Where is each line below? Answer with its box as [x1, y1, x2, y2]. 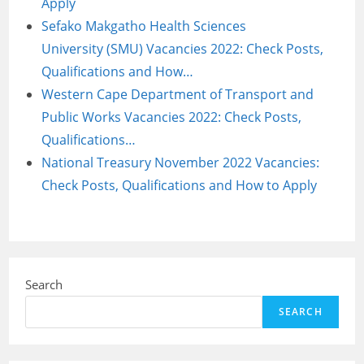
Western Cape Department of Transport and [41, 85, 314, 104]
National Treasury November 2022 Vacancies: [41, 154, 320, 172]
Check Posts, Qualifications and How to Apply [41, 176, 318, 195]
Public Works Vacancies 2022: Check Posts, [41, 108, 302, 127]
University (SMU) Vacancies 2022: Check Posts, [41, 40, 324, 58]
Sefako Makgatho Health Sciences [41, 17, 247, 36]
